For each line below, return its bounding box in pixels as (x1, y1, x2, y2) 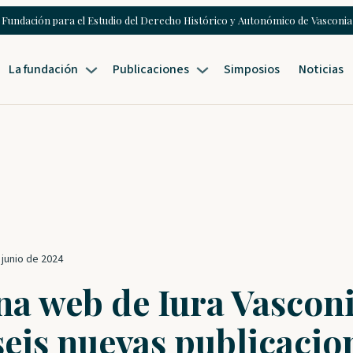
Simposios (224, 60, 281, 78)
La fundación (9, 60, 79, 78)
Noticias (299, 60, 344, 78)
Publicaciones (113, 60, 190, 78)
